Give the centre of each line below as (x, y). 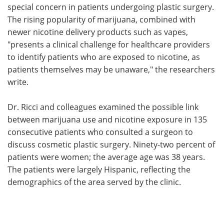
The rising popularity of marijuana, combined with (101, 19)
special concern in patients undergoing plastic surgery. (111, 6)
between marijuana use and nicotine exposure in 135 (107, 119)
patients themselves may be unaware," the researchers (111, 69)
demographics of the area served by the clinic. (95, 181)
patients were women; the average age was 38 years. (106, 156)
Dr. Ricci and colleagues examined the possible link (103, 106)
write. (19, 81)
